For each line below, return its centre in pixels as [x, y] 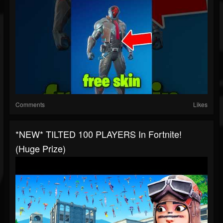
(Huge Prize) [41, 149]
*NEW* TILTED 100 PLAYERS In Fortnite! [99, 134]
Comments [30, 105]
